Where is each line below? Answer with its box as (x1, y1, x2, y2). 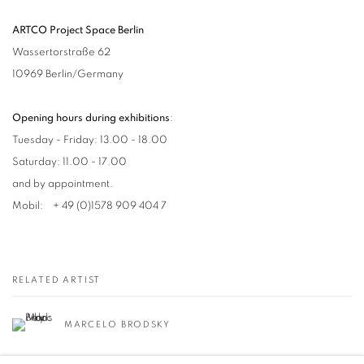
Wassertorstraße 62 (12, 46, 110, 58)
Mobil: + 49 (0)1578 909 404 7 (12, 200, 167, 211)
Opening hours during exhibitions (12, 112, 170, 123)
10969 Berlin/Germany (12, 68, 123, 80)
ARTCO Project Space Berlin (12, 24, 144, 36)
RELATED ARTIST (12, 275, 102, 284)
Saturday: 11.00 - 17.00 (12, 156, 129, 167)
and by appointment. (12, 178, 113, 189)
